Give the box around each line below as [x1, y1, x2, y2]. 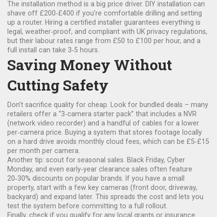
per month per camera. [7, 147, 80, 155]
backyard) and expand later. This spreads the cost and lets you [7, 193, 203, 201]
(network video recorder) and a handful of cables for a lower [7, 119, 199, 127]
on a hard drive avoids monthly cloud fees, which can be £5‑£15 [7, 138, 209, 145]
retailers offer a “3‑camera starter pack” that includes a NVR [7, 110, 197, 118]
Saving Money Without [7, 55, 172, 74]
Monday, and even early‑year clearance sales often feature [7, 165, 192, 173]
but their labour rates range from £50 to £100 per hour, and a [7, 37, 201, 45]
